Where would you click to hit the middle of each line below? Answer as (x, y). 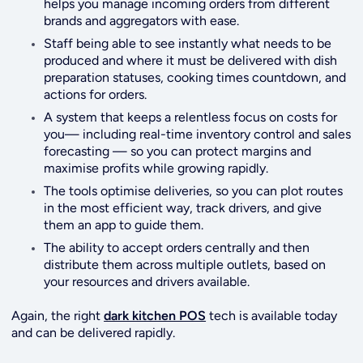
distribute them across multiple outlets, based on (185, 264)
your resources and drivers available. (147, 281)
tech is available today (272, 316)
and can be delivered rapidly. (95, 333)
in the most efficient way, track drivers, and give (183, 207)
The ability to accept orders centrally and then (177, 247)
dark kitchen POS (155, 316)
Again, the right (58, 316)
